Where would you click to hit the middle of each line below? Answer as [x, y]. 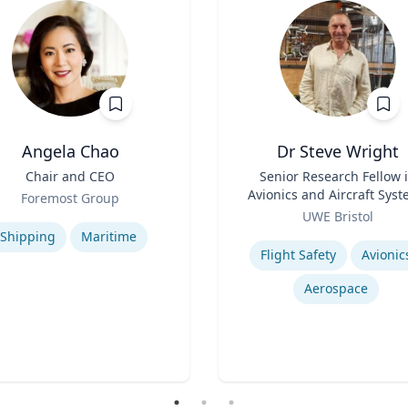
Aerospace [336, 288]
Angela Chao [70, 151]
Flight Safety [298, 255]
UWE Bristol [338, 216]
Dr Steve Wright [338, 151]
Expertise [250, 236]
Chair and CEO [70, 176]
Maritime [109, 236]
